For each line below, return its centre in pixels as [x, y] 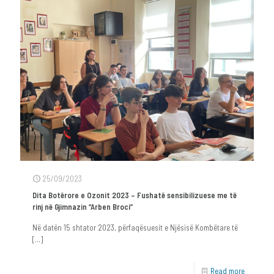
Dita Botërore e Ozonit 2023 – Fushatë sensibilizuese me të [135, 195]
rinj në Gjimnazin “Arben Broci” [83, 207]
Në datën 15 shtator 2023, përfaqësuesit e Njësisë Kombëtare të [135, 228]
